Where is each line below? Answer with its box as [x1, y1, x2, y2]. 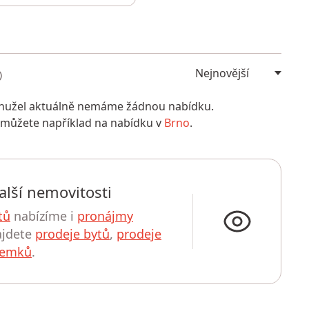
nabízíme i [10, 208, 77, 224]
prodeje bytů [35, 226, 110, 242]
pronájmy [77, 208, 133, 224]
